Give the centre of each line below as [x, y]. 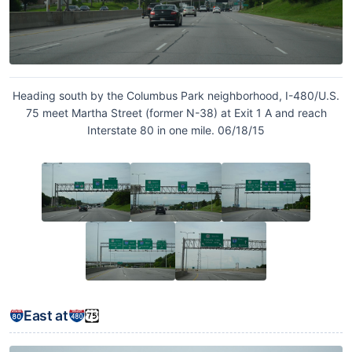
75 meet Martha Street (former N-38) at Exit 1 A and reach [176, 113]
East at [46, 316]
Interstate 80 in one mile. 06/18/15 [176, 130]
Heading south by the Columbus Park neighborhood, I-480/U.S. [176, 96]
